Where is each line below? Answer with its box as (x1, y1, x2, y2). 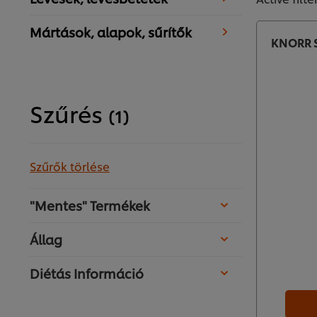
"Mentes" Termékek (30, 196, 153, 214)
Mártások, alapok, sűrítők (30, 23, 192, 41)
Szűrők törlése (30, 158, 110, 175)
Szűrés (30, 97, 108, 129)
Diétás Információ (30, 264, 146, 282)
